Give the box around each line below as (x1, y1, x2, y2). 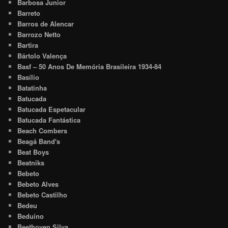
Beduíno (17, 211, 44, 221)
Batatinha (17, 82, 47, 93)
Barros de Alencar (17, 18, 74, 28)
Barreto (17, 8, 41, 18)
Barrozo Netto (17, 29, 61, 39)
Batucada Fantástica (17, 115, 81, 125)
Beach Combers (17, 125, 68, 135)
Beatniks (17, 157, 45, 167)
